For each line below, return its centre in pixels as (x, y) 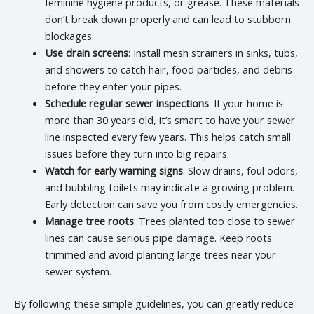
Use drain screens (86, 53)
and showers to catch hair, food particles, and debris (168, 70)
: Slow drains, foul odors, (240, 171)
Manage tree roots (89, 221)
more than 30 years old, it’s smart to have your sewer (170, 120)
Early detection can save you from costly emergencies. (171, 204)
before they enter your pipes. (113, 87)
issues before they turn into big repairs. (137, 154)
